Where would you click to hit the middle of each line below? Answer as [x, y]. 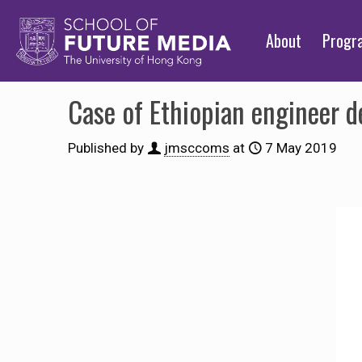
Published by [106, 148]
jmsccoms [197, 148]
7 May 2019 [301, 148]
